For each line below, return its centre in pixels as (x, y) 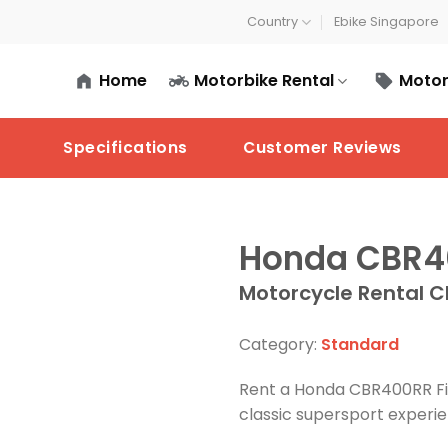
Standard (360, 344)
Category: (280, 344)
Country (272, 21)
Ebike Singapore (386, 21)
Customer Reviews (322, 147)
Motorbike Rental (263, 80)
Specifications (125, 147)
